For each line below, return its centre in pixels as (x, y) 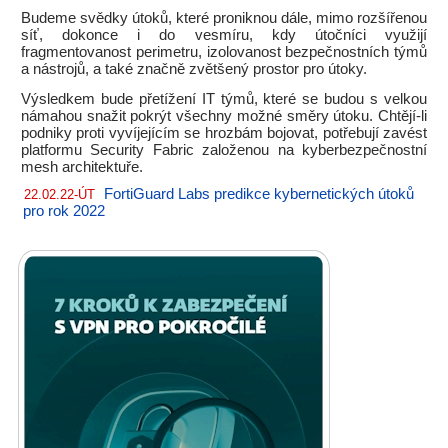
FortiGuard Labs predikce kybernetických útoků (259, 194)
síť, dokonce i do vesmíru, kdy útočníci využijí (224, 35)
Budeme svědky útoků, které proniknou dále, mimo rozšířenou (224, 18)
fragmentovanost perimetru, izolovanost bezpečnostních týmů (224, 52)
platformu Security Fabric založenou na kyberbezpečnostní (224, 150)
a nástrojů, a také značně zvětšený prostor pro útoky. (194, 69)
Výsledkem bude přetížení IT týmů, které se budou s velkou (224, 99)
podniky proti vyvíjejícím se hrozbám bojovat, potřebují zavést (224, 133)
